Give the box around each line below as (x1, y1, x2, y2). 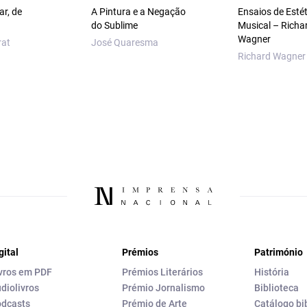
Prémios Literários (122, 267, 203, 278)
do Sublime (91, 20, 138, 32)
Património (254, 247, 303, 258)
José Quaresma (91, 37, 159, 49)
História (254, 267, 289, 278)
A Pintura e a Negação (91, 6, 186, 18)
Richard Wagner (237, 51, 306, 62)
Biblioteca (254, 282, 299, 294)
